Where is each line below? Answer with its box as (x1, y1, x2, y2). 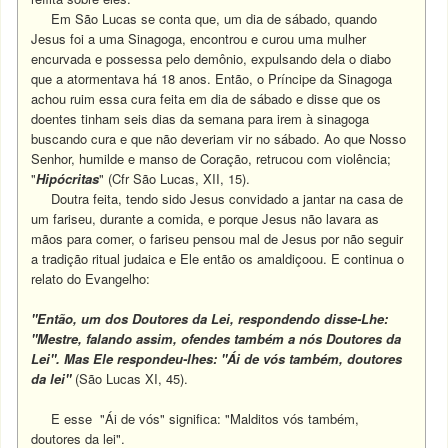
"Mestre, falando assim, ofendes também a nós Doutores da (31, 329, 402, 348)
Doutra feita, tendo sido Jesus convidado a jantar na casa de (31, 189, 404, 208)
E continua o (331, 249, 405, 268)
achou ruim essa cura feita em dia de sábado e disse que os (31, 89, 382, 108)
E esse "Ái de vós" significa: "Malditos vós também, (31, 409, 360, 428)
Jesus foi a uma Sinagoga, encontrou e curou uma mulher (31, 29, 367, 48)
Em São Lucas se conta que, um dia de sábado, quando (31, 9, 378, 28)
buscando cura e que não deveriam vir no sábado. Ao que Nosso (31, 129, 407, 148)
